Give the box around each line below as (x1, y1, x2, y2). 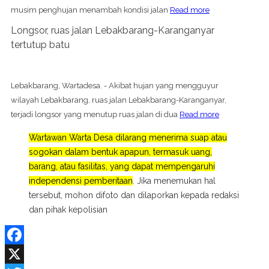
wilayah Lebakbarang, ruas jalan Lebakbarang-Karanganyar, (11, 95, 226, 104)
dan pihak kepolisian (29, 204, 107, 214)
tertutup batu (11, 38, 70, 50)
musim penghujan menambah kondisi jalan (11, 5, 170, 14)
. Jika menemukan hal (133, 175, 216, 186)
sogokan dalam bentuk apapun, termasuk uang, (29, 147, 212, 157)
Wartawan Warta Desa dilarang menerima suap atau (29, 132, 227, 142)
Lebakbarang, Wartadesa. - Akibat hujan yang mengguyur (11, 80, 219, 90)
